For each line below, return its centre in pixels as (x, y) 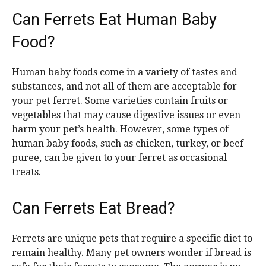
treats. (26, 172)
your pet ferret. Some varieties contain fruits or (120, 101)
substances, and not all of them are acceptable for (124, 87)
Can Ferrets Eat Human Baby (114, 20)
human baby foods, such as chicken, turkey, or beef (128, 144)
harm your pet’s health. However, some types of (120, 129)
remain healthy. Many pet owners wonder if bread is (132, 253)
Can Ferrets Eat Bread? (96, 209)
